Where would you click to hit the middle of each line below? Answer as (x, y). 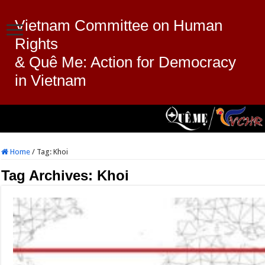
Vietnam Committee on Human (119, 25)
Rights (36, 44)
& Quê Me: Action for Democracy (125, 62)
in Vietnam (51, 80)
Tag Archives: (49, 175)
